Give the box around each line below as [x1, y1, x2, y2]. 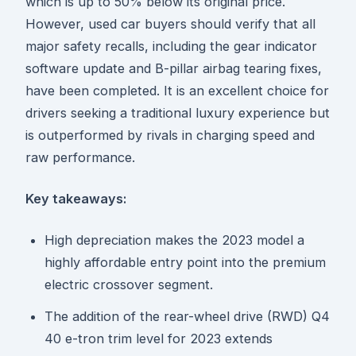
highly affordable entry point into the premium [44, 254, 326, 271]
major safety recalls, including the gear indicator [25, 38, 317, 55]
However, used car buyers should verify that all [25, 16, 315, 33]
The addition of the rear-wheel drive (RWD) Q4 [44, 308, 330, 325]
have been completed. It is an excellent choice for [25, 83, 329, 99]
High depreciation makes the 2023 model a [44, 232, 304, 249]
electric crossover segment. [44, 277, 213, 293]
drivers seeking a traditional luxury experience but [25, 105, 330, 122]
